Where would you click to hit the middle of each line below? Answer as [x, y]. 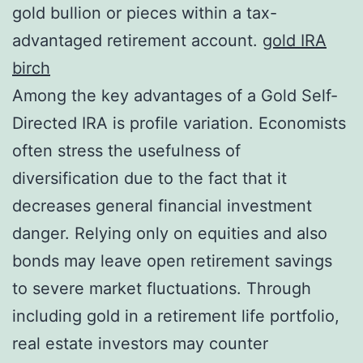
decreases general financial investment [162, 205]
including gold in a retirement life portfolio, [176, 316]
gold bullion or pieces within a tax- [145, 13]
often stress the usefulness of [126, 150]
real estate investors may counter [140, 343]
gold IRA [295, 40]
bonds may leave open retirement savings [172, 261]
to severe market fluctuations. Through [162, 288]
